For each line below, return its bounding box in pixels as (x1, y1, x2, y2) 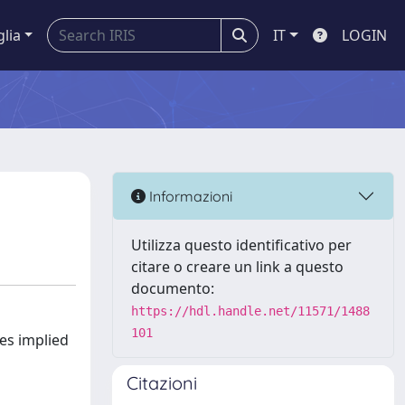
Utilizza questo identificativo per (131, 235, 352, 255)
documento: (131, 278, 214, 298)
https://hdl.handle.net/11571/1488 (131, 304, 370, 318)
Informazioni (146, 186, 232, 205)
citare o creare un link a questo (131, 257, 344, 277)
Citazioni (127, 372, 197, 394)
